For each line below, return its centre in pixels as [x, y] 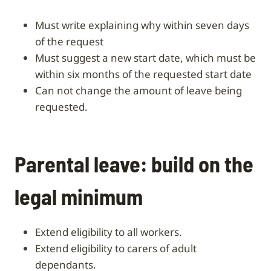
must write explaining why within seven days [40, 25]
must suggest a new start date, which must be [40, 57]
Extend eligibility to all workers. [111, 232]
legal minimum [79, 196]
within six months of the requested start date [143, 74]
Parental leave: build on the [134, 163]
